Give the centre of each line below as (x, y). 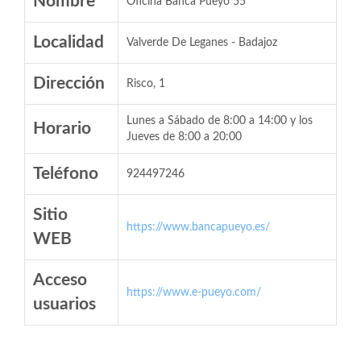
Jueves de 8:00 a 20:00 (184, 137)
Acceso (60, 280)
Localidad (68, 42)
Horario (62, 129)
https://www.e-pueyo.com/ (194, 293)
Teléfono (66, 174)
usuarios (64, 304)
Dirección (69, 83)
